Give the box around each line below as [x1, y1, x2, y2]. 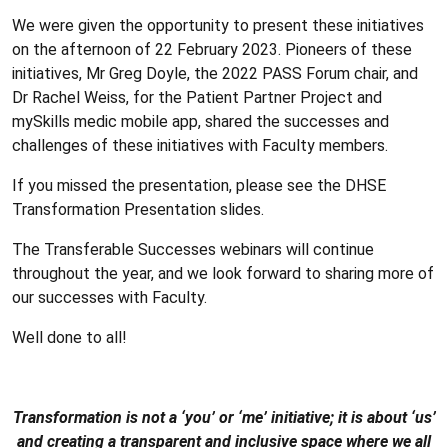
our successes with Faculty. [12, 287, 207, 307]
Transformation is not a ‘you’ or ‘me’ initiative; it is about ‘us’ [12, 407, 436, 427]
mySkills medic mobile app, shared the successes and [12, 111, 389, 131]
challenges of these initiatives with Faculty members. [12, 135, 388, 155]
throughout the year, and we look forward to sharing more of [12, 263, 434, 283]
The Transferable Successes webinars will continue [12, 239, 374, 259]
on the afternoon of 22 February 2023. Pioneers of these [12, 39, 412, 59]
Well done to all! [12, 327, 127, 347]
